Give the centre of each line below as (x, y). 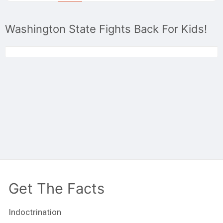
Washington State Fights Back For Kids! (106, 29)
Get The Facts (56, 189)
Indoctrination (35, 212)
